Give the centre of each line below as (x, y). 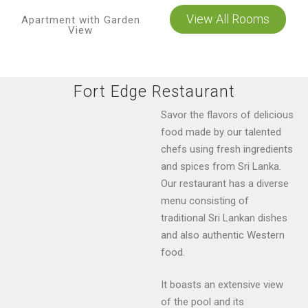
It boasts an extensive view (222, 285)
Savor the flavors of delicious (227, 114)
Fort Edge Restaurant (154, 91)
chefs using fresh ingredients (227, 149)
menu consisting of (205, 200)
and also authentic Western (223, 235)
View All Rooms (228, 19)
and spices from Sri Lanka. (221, 166)
